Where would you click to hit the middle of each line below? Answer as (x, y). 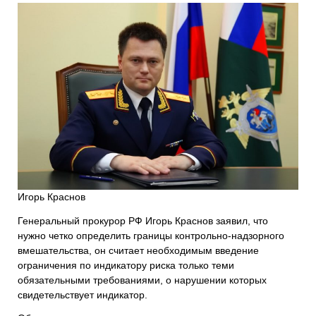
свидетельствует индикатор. (83, 294)
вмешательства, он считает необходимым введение (138, 250)
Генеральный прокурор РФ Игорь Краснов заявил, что (143, 220)
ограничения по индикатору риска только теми (126, 265)
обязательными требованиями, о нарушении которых (142, 280)
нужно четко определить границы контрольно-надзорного (151, 235)
